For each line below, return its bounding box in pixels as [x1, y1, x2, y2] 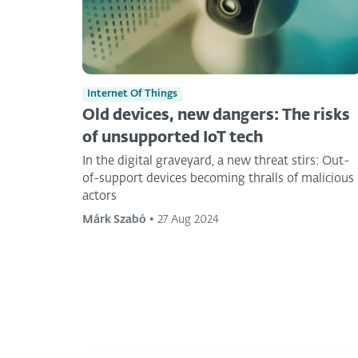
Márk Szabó [82, 213, 146, 225]
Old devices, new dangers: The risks [82, 107, 350, 123]
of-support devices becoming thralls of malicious [82, 172, 354, 185]
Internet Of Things [87, 88, 177, 99]
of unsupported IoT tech [82, 129, 263, 145]
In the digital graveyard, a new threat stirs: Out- [82, 154, 349, 167]
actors [82, 189, 117, 202]
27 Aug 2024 [157, 213, 219, 225]
